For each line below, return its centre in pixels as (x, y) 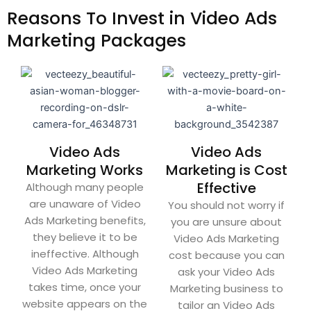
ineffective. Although (85, 254)
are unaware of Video (85, 204)
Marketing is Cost (226, 170)
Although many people (85, 187)
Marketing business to (226, 289)
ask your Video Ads (226, 272)
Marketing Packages (96, 41)
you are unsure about (226, 222)
